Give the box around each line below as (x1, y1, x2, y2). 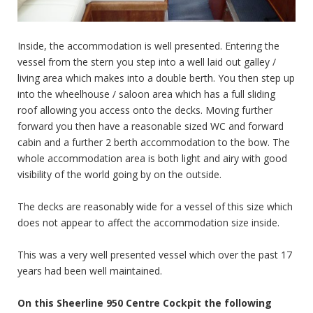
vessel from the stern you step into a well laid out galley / (17, 54, 276, 68)
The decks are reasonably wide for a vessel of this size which (17, 199, 293, 213)
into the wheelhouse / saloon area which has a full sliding (17, 87, 275, 101)
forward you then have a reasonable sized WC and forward (17, 119, 284, 133)
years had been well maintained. (17, 263, 162, 277)
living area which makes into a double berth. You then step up (17, 71, 295, 85)
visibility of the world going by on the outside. (17, 167, 221, 181)
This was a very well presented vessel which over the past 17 (17, 247, 292, 261)
